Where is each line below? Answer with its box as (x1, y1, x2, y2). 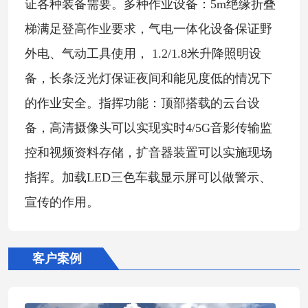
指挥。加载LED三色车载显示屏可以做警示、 (25, 170, 272, 184)
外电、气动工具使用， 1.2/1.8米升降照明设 (25, 47, 261, 60)
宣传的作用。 (25, 195, 99, 209)
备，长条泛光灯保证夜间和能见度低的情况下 (25, 71, 272, 85)
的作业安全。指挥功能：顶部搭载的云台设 (25, 96, 260, 110)
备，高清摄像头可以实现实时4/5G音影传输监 (25, 121, 272, 135)
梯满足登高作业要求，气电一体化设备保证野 (25, 22, 272, 36)
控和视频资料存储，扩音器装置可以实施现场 (25, 146, 272, 159)
